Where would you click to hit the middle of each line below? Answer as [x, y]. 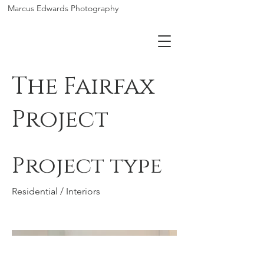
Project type [87, 166]
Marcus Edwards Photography [63, 8]
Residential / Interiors [56, 191]
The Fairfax [83, 87]
